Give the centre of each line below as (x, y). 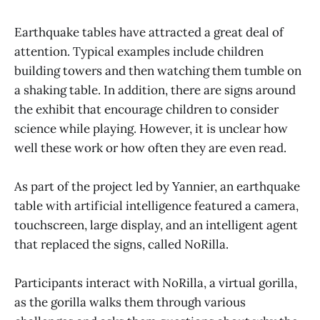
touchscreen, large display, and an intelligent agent (156, 225)
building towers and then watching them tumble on (158, 70)
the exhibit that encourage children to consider (146, 109)
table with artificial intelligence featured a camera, (156, 206)
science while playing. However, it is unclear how (151, 128)
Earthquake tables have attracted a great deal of (149, 32)
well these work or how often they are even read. (150, 147)
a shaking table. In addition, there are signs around (155, 90)
